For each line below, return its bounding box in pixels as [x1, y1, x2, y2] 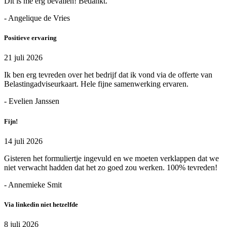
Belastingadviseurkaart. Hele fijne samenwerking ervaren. [4, 80, 188, 89]
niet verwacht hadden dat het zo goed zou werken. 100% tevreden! [4, 163, 217, 172]
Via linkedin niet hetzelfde [4, 200, 78, 208]
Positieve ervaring [4, 34, 57, 42]
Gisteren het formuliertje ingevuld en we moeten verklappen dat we [4, 154, 219, 163]
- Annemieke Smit [4, 180, 62, 189]
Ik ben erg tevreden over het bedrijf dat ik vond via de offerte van [4, 70, 212, 80]
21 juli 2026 [4, 53, 43, 62]
